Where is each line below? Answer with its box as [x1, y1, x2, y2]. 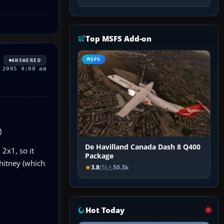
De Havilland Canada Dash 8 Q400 [85, 142, 200, 152]
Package [85, 151, 113, 161]
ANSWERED [11, 57, 41, 63]
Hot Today [85, 205, 124, 215]
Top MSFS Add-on [85, 33, 152, 44]
